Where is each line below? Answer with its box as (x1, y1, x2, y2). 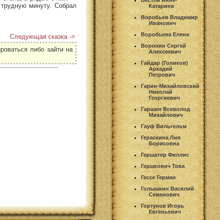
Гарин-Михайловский (141, 83, 199, 89)
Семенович (149, 192, 179, 197)
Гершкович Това (141, 163, 185, 169)
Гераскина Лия (141, 135, 180, 140)
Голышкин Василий (141, 186, 194, 192)
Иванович (149, 20, 176, 26)
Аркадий (149, 66, 172, 72)
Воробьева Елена (141, 31, 189, 37)
